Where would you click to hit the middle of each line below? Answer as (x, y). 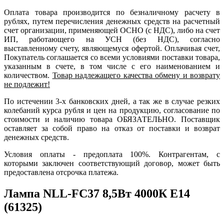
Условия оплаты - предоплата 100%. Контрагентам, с (112, 154)
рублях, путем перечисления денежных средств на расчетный (112, 21)
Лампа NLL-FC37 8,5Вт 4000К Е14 (97, 194)
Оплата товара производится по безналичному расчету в (112, 12)
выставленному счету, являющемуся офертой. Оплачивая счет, (112, 48)
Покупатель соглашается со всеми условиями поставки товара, (112, 57)
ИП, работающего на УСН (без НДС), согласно (112, 39)
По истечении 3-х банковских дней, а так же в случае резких (112, 101)
